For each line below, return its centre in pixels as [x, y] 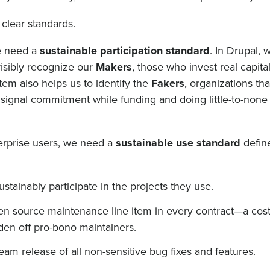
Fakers [168, 83]
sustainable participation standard [123, 51]
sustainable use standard [178, 143]
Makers [114, 67]
